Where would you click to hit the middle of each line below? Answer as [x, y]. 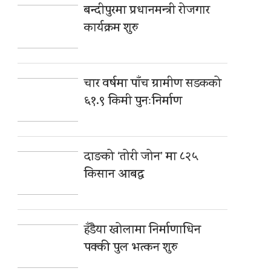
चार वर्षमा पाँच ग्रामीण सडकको [153, 85]
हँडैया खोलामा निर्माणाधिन [143, 231]
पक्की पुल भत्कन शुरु [131, 249]
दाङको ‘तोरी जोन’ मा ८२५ [141, 158]
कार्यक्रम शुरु [112, 29]
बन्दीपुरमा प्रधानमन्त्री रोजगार [147, 11]
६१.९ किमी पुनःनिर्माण [133, 102]
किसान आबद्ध [114, 175]
